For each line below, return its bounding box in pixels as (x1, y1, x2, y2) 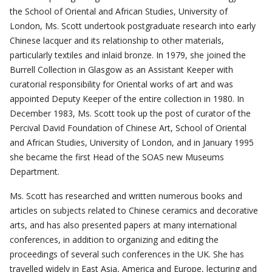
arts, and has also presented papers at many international (10, 219, 237, 231)
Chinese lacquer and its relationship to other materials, (10, 35, 224, 47)
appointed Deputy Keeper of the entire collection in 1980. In (10, 93, 244, 105)
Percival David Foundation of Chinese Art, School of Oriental (10, 122, 246, 134)
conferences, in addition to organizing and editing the (10, 234, 219, 246)
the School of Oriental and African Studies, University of (10, 5, 228, 18)
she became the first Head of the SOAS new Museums (10, 151, 224, 163)
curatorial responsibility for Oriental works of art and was (10, 78, 233, 90)
